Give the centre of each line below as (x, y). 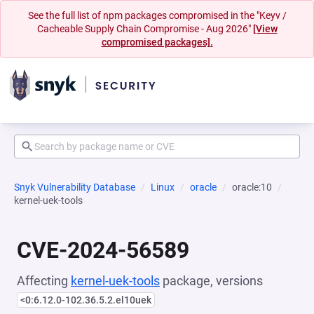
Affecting (44, 281)
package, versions (211, 281)
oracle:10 (252, 187)
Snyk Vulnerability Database (75, 187)
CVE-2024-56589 (103, 250)
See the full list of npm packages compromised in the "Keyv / (157, 15)
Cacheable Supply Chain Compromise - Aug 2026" (145, 29)
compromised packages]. (157, 42)
